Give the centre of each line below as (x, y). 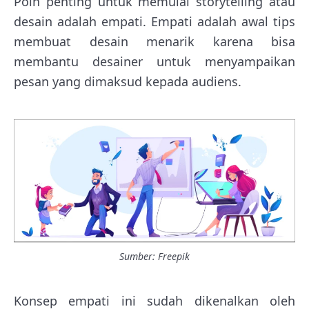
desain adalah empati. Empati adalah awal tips (154, 22)
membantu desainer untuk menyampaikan (154, 62)
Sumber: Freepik (154, 257)
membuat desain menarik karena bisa (154, 42)
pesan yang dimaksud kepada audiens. (128, 82)
